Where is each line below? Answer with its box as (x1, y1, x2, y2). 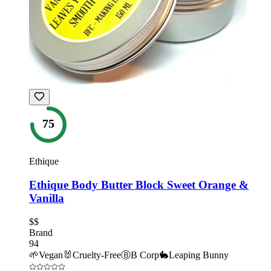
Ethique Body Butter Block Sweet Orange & (29, 178, 249, 192)
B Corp (131, 249, 159, 260)
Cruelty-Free (73, 249, 121, 260)
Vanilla (29, 192, 64, 205)
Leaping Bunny (169, 249, 229, 260)
